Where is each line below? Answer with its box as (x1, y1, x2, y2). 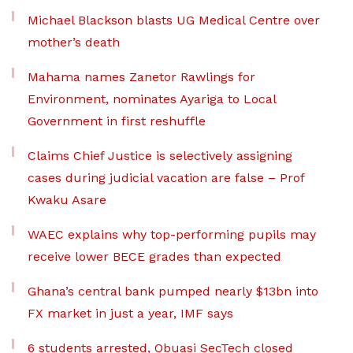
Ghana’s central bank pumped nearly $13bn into (28, 284, 318, 299)
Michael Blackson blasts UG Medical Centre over (28, 13, 320, 28)
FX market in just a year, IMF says (28, 306, 233, 321)
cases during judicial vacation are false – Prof (28, 170, 304, 185)
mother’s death (28, 35, 120, 50)
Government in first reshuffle (28, 113, 206, 128)
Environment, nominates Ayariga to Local (28, 91, 276, 106)
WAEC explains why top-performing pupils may (28, 227, 316, 242)
